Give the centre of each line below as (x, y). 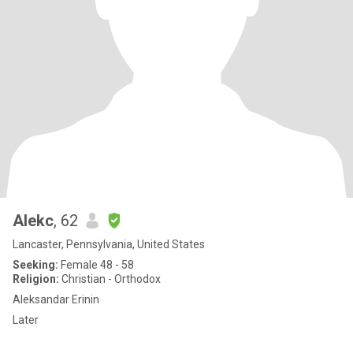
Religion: (36, 279)
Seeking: (35, 265)
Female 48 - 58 (96, 265)
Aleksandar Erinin (56, 299)
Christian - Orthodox (110, 279)
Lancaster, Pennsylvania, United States (109, 244)
